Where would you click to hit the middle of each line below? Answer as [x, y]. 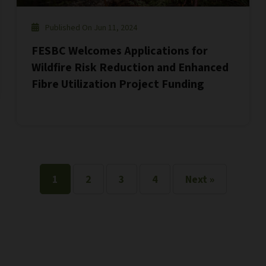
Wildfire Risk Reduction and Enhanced [130, 68]
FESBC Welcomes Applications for [119, 51]
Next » [199, 180]
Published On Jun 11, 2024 [91, 28]
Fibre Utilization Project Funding [117, 85]
